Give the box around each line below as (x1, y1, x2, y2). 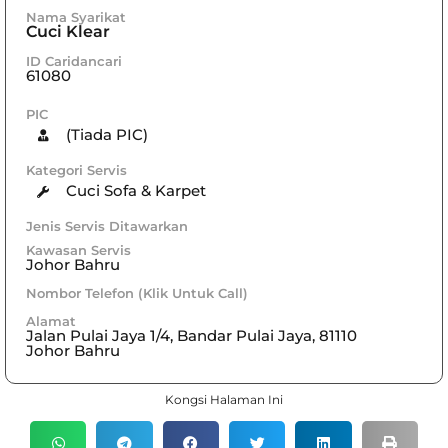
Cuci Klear (26, 21, 110, 41)
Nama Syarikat (26, 8, 126, 25)
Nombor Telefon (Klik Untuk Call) (26, 284, 248, 301)
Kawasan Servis (26, 241, 131, 258)
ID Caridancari (26, 52, 122, 69)
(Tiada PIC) (65, 125, 148, 145)
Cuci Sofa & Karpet (65, 181, 206, 201)
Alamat (26, 312, 76, 329)
